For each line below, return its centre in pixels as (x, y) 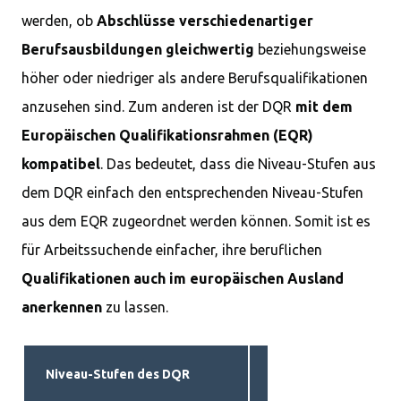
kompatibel (61, 164)
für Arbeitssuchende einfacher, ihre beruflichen (172, 250)
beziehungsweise (310, 49)
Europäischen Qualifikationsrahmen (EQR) (167, 135)
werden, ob (59, 21)
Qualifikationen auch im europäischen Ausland (183, 278)
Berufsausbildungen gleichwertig (138, 49)
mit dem (324, 107)
